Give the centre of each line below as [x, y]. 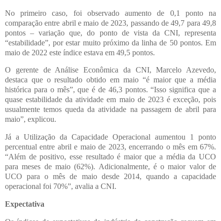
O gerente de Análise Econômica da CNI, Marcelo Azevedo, [110, 70]
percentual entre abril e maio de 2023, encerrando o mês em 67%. [110, 147]
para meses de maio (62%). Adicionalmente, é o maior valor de [110, 167]
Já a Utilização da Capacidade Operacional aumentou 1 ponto [110, 137]
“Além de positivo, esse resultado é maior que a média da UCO [110, 157]
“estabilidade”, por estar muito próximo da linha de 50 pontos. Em [110, 42]
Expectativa [25, 204]
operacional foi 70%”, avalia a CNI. [61, 186]
